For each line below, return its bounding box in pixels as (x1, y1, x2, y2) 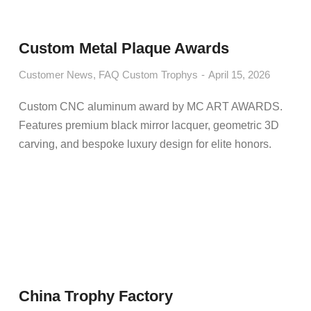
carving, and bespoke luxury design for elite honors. (18, 138, 271, 150)
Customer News (18, 69, 93, 81)
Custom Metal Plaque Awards (18, 40, 229, 57)
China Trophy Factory (18, 287, 173, 305)
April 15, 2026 (208, 69, 270, 81)
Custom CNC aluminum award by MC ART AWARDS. (18, 101, 283, 112)
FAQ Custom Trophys (98, 69, 198, 81)
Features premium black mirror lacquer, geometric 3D (18, 119, 279, 131)
